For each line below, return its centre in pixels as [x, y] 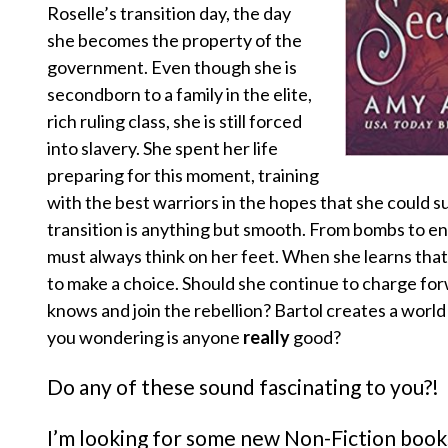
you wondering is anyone [145, 337]
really [266, 337]
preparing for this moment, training [183, 175]
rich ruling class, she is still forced [174, 121]
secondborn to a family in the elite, [179, 94]
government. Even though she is [172, 67]
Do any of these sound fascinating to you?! [243, 387]
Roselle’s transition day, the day [169, 13]
